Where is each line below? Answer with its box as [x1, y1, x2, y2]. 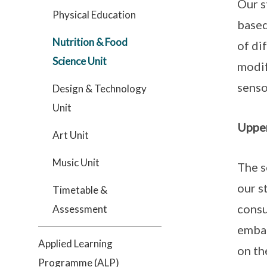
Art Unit [52, 129, 89, 141]
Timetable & [52, 184, 107, 196]
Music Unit [52, 156, 100, 169]
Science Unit [52, 55, 107, 67]
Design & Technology [52, 82, 147, 95]
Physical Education [52, 8, 136, 21]
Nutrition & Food [52, 36, 128, 48]
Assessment [52, 203, 107, 215]
